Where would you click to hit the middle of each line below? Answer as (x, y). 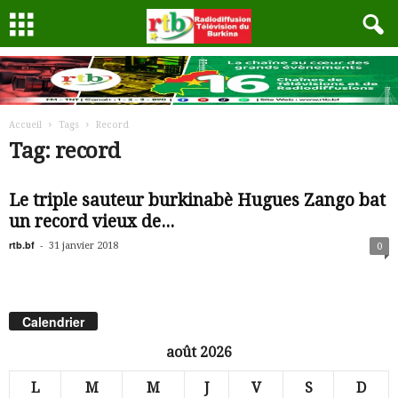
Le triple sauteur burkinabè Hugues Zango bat (197, 200)
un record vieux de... (92, 222)
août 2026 (199, 353)
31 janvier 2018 (84, 246)
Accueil (25, 125)
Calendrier (53, 322)
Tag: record (65, 151)
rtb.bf (22, 245)
